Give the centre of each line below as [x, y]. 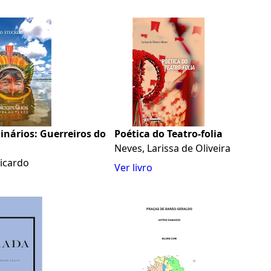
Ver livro [133, 168]
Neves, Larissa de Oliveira [172, 149]
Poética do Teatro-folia [168, 134]
